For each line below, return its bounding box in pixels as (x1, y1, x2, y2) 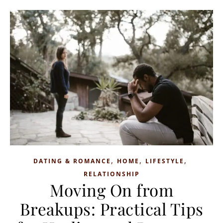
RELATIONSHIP (83, 169, 140, 178)
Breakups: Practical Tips (19, 197, 204, 220)
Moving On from (50, 178, 173, 201)
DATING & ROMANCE (33, 156, 111, 165)
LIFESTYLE (145, 156, 184, 165)
